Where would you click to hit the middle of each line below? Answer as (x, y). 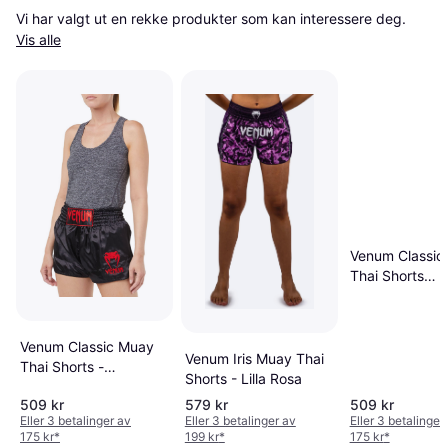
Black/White (388, 296)
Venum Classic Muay (87, 347)
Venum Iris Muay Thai (254, 359)
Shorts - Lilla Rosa (243, 379)
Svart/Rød (53, 387)
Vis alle (38, 39)
